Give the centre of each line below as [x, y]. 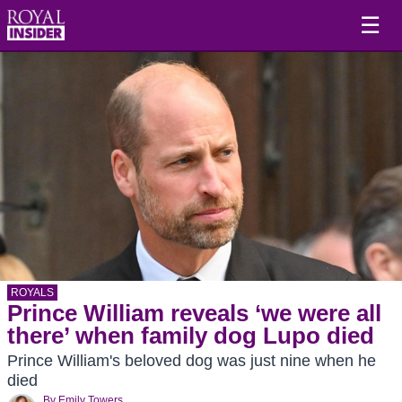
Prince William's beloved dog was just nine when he [192, 361]
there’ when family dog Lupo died [191, 336]
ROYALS [32, 293]
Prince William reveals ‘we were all [194, 313]
